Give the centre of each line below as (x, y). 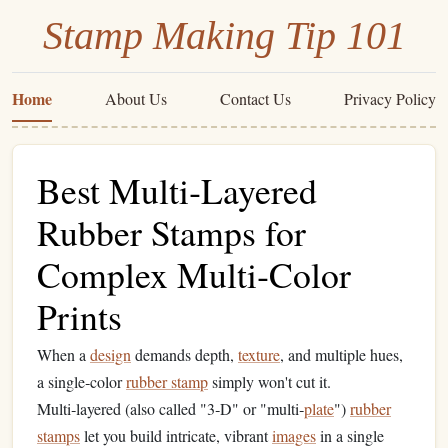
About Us (136, 98)
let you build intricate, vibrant (176, 435)
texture (259, 354)
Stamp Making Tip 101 (224, 35)
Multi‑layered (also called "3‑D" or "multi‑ (170, 408)
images (294, 435)
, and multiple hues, (341, 354)
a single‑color (81, 381)
